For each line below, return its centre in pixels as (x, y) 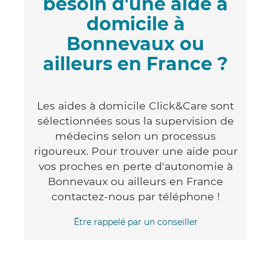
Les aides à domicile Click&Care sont (135, 105)
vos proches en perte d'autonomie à (135, 166)
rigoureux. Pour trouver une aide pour (135, 151)
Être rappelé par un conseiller (135, 222)
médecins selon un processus (135, 135)
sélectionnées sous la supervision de (135, 120)
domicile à (135, 24)
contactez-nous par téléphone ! (135, 196)
